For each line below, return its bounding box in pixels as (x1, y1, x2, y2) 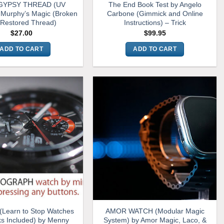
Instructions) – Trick (123, 18, 186, 27)
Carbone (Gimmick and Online (106, 9, 203, 18)
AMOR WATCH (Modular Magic (105, 207, 204, 215)
